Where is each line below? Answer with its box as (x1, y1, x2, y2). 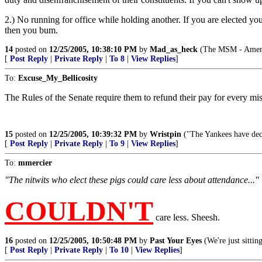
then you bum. (5, 25, 58, 35)
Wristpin (150, 130, 181, 139)
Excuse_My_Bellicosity (18, 74, 98, 82)
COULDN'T (5, 195, 153, 226)
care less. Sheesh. (153, 212, 220, 222)
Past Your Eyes (150, 236, 202, 245)
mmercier (18, 158, 52, 167)
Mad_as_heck (150, 45, 198, 54)
